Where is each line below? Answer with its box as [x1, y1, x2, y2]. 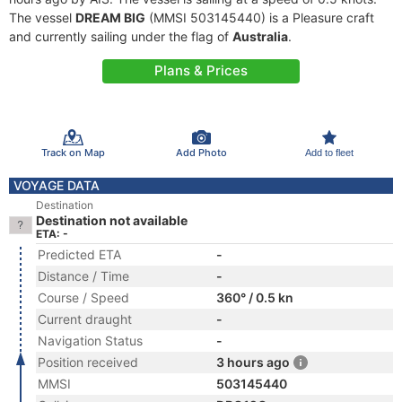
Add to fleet [304, 146, 354, 158]
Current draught [38, 311, 132, 327]
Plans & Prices [154, 62, 248, 79]
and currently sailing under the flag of [9, 29, 232, 44]
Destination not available [36, 213, 188, 228]
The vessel [9, 10, 75, 25]
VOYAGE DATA [13, 178, 100, 193]
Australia [232, 29, 288, 44]
